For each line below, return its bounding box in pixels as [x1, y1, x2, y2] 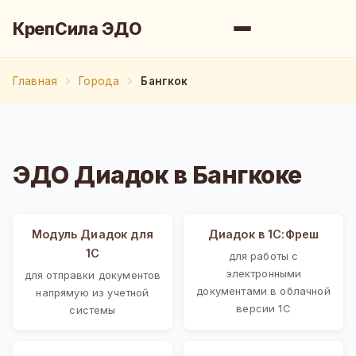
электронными [225, 266, 302, 280]
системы [69, 303, 116, 316]
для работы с [228, 249, 299, 262]
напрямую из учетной [36, 285, 149, 299]
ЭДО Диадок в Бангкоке [13, 160, 302, 189]
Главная [13, 74, 58, 87]
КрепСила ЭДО [13, 18, 142, 39]
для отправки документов [24, 268, 161, 281]
